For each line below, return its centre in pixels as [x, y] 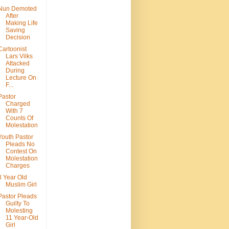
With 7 [14, 111]
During [15, 71]
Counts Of [19, 118]
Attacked [17, 64]
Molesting [19, 211]
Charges [17, 166]
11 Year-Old [22, 218]
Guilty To [17, 204]
